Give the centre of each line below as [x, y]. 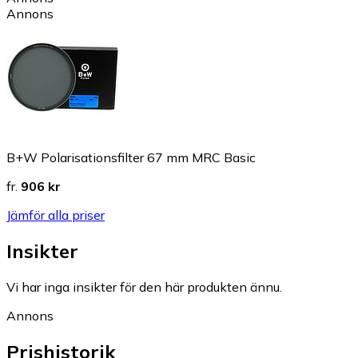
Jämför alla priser [56, 215]
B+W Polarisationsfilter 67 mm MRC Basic [131, 158]
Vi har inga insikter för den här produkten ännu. [144, 287]
